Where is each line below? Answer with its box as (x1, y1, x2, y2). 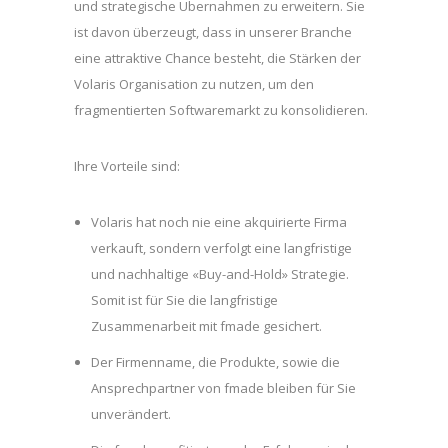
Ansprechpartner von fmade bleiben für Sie (90, 379, 356, 397)
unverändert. (90, 405, 171, 423)
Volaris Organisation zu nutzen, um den (74, 75, 314, 93)
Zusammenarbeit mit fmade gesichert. (90, 317, 322, 335)
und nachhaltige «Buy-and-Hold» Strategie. (90, 265, 349, 283)
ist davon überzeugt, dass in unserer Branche (74, 23, 352, 41)
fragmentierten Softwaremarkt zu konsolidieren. (74, 101, 368, 119)
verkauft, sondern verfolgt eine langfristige (90, 239, 352, 257)
